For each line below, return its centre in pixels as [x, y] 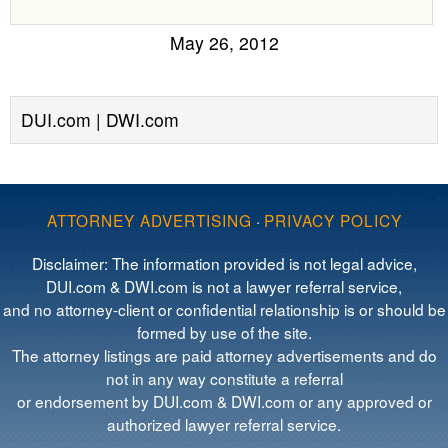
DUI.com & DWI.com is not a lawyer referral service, [224, 286]
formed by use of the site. [224, 332]
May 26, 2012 [224, 42]
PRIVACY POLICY [332, 220]
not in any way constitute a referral [224, 378]
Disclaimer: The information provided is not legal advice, [224, 263]
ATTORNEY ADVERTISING [149, 220]
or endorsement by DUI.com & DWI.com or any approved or [224, 401]
